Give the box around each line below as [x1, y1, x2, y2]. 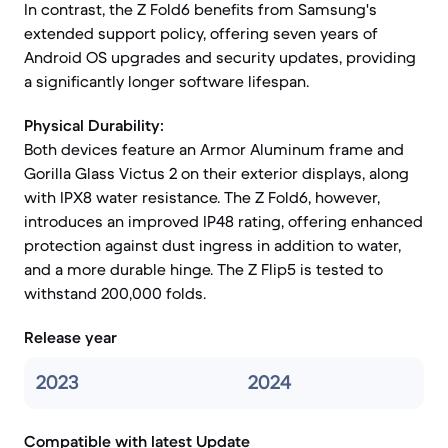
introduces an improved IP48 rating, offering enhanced [24, 211, 423, 231]
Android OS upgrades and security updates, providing [24, 47, 416, 67]
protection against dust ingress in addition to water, [24, 235, 401, 255]
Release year [24, 327, 117, 347]
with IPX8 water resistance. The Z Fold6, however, [24, 187, 380, 207]
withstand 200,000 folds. [24, 283, 206, 303]
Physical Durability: [24, 115, 164, 135]
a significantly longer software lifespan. [24, 71, 309, 91]
